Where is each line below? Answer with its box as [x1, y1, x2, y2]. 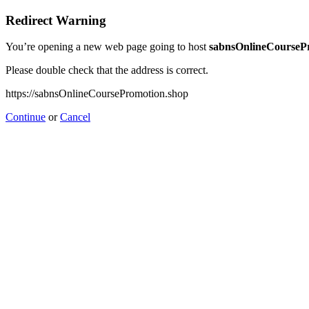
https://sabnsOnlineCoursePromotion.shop [6, 88, 188, 100]
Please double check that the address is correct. [6, 64, 208, 77]
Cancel [60, 111, 90, 123]
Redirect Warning [6, 12, 106, 28]
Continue [6, 111, 46, 123]
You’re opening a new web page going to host [6, 41, 209, 53]
